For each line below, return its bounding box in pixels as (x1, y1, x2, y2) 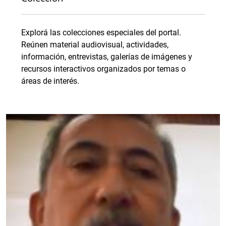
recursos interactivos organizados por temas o (21, 64, 186, 74)
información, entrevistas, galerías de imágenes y (21, 52, 192, 62)
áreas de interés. (21, 76, 79, 86)
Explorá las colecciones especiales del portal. (21, 28, 181, 38)
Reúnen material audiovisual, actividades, (21, 40, 168, 50)
